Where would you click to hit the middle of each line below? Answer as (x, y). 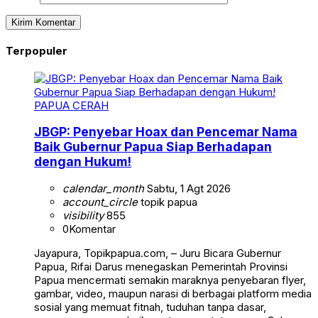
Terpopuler (37, 50)
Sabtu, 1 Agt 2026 (187, 188)
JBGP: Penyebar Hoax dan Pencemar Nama (166, 132)
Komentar (92, 229)
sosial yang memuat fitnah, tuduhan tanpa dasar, (150, 307)
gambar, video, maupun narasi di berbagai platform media (173, 293)
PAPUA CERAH (71, 105)
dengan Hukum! (83, 162)
